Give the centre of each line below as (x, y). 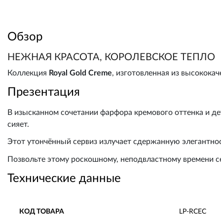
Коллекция (28, 73)
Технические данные (64, 178)
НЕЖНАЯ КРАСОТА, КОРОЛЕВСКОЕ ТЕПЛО (111, 57)
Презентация (44, 92)
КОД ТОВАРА (42, 211)
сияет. (18, 125)
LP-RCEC (193, 211)
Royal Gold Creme (80, 73)
